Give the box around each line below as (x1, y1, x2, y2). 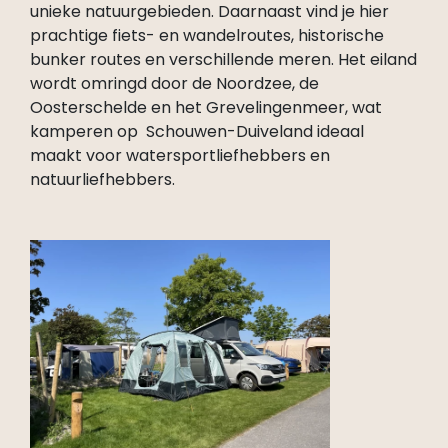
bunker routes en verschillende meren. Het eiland (30, 48, 417, 71)
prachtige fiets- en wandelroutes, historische (30, 24, 384, 47)
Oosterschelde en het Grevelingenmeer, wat (30, 96, 382, 119)
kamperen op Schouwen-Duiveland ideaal (30, 120, 364, 143)
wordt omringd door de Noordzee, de (30, 72, 319, 95)
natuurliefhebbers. (30, 168, 175, 191)
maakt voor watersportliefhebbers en (30, 144, 330, 167)
